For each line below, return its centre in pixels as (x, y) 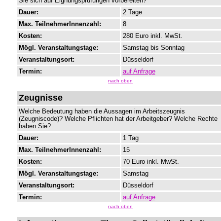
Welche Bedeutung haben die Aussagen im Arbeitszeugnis (102, 111)
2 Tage (132, 12)
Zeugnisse (40, 98)
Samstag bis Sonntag (153, 48)
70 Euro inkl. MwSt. (151, 162)
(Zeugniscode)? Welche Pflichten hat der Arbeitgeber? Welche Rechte (118, 119)
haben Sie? (35, 126)
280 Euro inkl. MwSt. (152, 36)
